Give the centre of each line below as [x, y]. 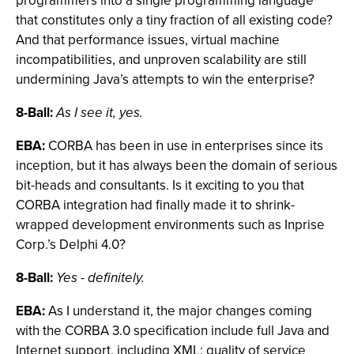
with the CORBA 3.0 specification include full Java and [173, 331]
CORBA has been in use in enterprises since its [184, 146]
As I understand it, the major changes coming [179, 311]
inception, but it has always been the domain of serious [177, 166]
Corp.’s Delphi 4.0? [71, 245]
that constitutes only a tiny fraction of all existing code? [174, 20]
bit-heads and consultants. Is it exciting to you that [160, 185]
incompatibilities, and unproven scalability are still [161, 60]
